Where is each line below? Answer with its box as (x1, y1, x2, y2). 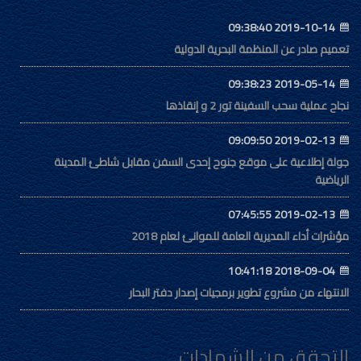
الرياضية (315, 169, 349, 191)
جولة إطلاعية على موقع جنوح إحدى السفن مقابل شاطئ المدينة (54, 151, 349, 173)
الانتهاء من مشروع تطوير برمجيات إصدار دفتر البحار (129, 282, 349, 304)
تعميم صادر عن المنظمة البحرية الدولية (174, 39, 349, 60)
